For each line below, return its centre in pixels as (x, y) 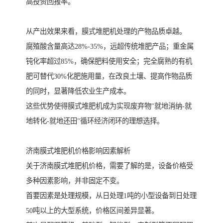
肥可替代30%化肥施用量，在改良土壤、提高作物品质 (109, 76)
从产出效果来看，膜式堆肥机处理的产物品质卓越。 (106, 32)
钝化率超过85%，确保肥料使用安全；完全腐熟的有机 (109, 61)
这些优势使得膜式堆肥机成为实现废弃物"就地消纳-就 (109, 106)
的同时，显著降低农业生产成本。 (78, 91)
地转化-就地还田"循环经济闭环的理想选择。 (95, 121)
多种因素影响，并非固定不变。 (75, 181)
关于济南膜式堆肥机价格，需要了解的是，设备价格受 (110, 166)
